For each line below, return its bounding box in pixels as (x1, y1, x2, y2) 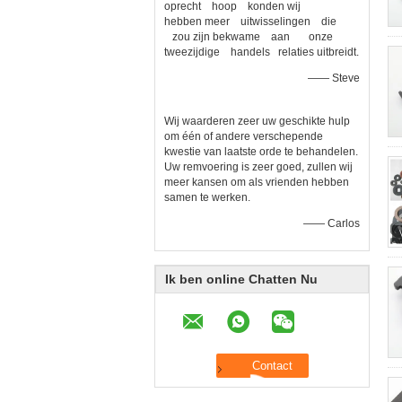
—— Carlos (303, 217, 360, 230)
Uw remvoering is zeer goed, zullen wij (164, 161, 353, 173)
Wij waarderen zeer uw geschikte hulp (164, 115, 350, 127)
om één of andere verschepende (164, 130, 323, 143)
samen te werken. (164, 191, 250, 204)
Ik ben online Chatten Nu (165, 272, 318, 286)
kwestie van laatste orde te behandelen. (164, 145, 358, 158)
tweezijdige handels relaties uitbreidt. (164, 46, 359, 58)
